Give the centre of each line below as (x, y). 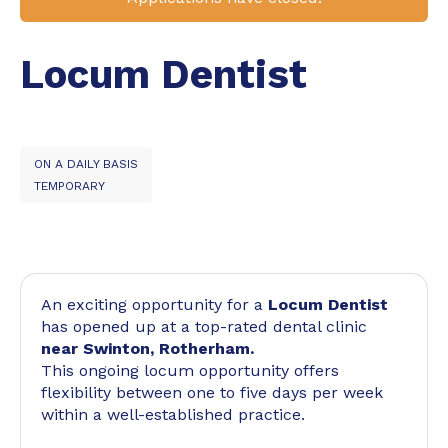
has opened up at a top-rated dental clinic (204, 326)
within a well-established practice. (173, 414)
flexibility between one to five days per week (212, 392)
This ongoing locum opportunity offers (190, 370)
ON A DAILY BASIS (86, 164)
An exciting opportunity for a (154, 304)
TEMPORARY (69, 186)
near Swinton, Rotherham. (147, 348)
